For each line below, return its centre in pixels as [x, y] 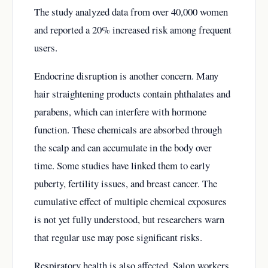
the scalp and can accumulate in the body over [123, 147]
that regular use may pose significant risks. [118, 237]
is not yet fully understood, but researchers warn [129, 219]
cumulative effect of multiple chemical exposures [130, 201]
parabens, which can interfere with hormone [120, 111]
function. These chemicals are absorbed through [128, 129]
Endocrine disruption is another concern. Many [126, 75]
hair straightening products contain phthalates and [132, 93]
